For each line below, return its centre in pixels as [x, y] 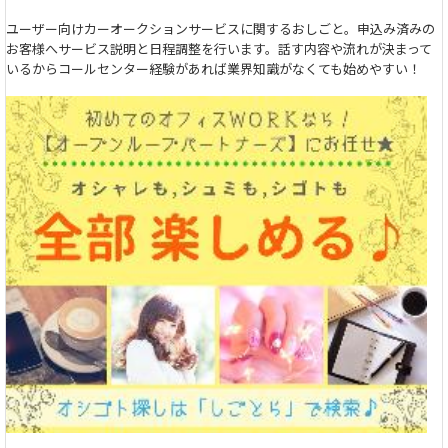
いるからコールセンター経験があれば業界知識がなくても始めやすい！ [213, 68]
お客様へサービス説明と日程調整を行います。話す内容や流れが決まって [219, 48]
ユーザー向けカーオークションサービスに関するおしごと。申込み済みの [220, 28]
